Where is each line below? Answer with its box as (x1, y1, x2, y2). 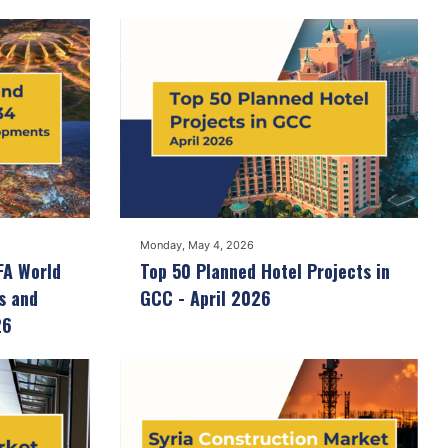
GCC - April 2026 (139, 285, 271, 312)
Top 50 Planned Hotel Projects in (139, 258, 390, 285)
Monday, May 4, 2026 (139, 238, 254, 253)
